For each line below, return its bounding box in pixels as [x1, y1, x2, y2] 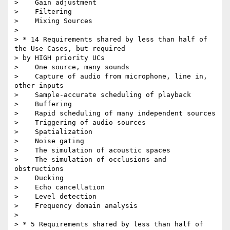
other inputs [14, 82, 64, 90]
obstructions [14, 165, 64, 173]
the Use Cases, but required [14, 45, 125, 53]
